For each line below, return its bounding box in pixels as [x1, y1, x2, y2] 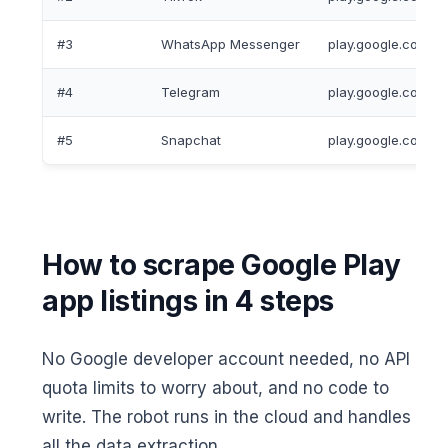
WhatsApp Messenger [161, 36, 300, 53]
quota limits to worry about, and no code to [42, 378, 389, 399]
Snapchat [161, 132, 221, 149]
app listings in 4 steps [42, 284, 334, 319]
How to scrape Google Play [42, 248, 401, 283]
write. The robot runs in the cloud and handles [42, 407, 411, 428]
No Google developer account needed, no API [42, 349, 410, 370]
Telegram [161, 84, 220, 101]
